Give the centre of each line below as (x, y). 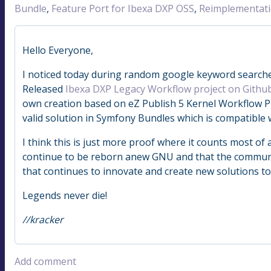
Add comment (45, 261)
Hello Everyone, (58, 50)
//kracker (43, 219)
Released (44, 89)
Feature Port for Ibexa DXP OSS (123, 8)
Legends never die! (65, 195)
